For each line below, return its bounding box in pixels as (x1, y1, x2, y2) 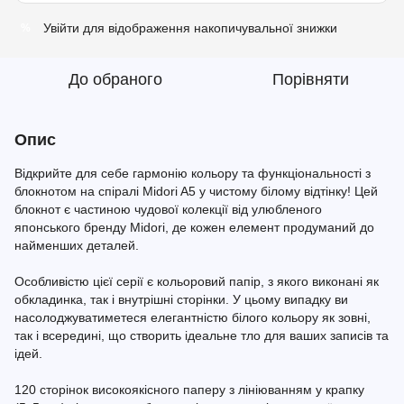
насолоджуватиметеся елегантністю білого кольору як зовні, (14, 310, 371, 325)
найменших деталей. (14, 238, 139, 252)
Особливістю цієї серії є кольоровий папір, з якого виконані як (14, 274, 379, 289)
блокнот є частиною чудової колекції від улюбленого (14, 202, 322, 216)
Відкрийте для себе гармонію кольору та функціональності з (14, 166, 371, 180)
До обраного (69, 70, 162, 88)
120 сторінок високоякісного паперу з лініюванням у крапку (14, 382, 364, 397)
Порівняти (271, 70, 349, 88)
